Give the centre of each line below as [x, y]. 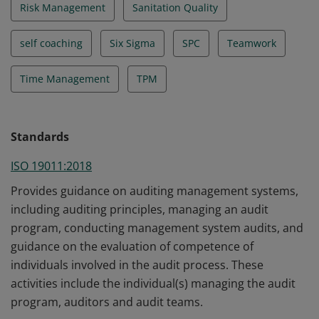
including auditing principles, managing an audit [140, 209]
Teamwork [252, 43]
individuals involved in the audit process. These [137, 265]
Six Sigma [132, 43]
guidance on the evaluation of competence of [132, 246]
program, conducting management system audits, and [157, 228]
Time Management [65, 79]
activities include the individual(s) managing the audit [153, 283]
